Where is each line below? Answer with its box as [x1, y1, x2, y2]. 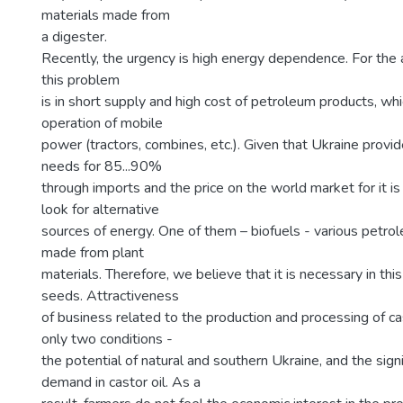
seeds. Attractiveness [41, 286, 179, 306]
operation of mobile [41, 113, 163, 133]
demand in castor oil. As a [41, 372, 201, 392]
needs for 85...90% [41, 157, 162, 176]
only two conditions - [41, 329, 173, 349]
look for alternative [41, 200, 159, 219]
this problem [41, 70, 120, 90]
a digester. [41, 27, 107, 47]
